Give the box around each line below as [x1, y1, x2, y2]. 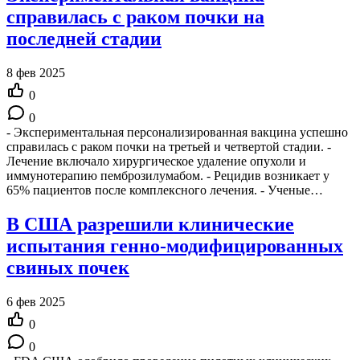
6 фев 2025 [6, 294, 65, 309]
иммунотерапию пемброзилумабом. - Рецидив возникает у [6, 169, 329, 183]
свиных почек [6, 257, 129, 279]
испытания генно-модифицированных [6, 235, 343, 257]
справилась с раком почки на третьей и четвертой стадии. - [6, 140, 331, 154]
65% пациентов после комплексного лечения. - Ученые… [6, 183, 323, 198]
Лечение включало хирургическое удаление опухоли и [6, 154, 306, 169]
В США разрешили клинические [6, 214, 294, 235]
